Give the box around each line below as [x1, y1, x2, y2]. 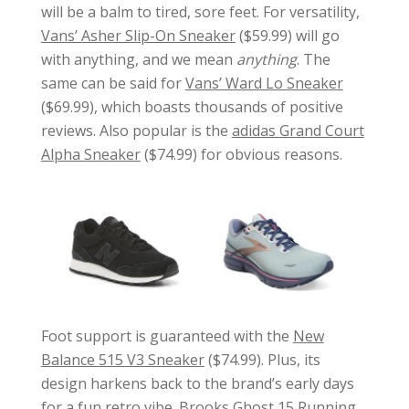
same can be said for [40, 72, 185, 93]
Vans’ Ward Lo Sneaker [184, 72, 343, 93]
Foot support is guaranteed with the [40, 326, 293, 347]
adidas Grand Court [231, 120, 364, 141]
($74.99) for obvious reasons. [140, 143, 342, 164]
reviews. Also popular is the [40, 120, 232, 141]
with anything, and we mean [40, 48, 236, 69]
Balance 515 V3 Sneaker [40, 350, 204, 371]
